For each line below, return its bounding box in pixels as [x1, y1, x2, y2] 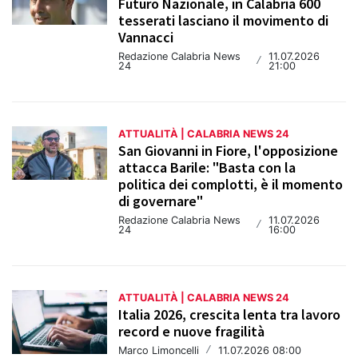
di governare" [118, 192, 204, 211]
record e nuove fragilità [118, 322, 265, 341]
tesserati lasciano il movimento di [118, 11, 329, 30]
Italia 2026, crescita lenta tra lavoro [118, 305, 341, 324]
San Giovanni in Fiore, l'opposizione [118, 141, 339, 161]
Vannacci [118, 28, 174, 47]
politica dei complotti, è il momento [118, 175, 344, 194]
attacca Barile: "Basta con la [118, 158, 296, 177]
